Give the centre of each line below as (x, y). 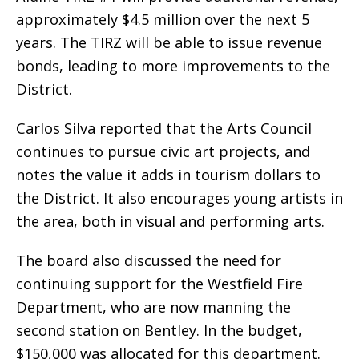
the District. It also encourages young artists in (179, 198)
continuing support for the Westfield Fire (159, 284)
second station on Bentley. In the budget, (159, 331)
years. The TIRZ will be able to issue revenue (169, 43)
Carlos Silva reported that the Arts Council (164, 129)
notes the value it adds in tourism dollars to (168, 175)
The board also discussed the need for (149, 261)
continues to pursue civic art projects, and (163, 152)
